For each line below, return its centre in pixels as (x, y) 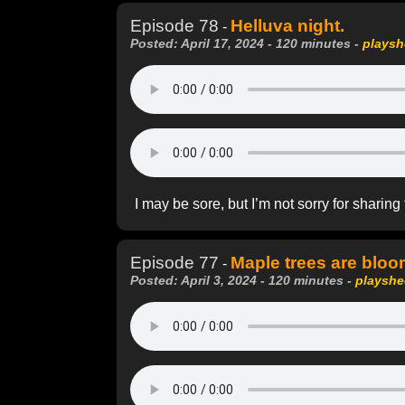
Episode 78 (174, 25)
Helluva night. (287, 25)
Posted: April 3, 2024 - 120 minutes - (243, 280)
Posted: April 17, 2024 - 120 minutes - (246, 43)
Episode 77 (174, 262)
